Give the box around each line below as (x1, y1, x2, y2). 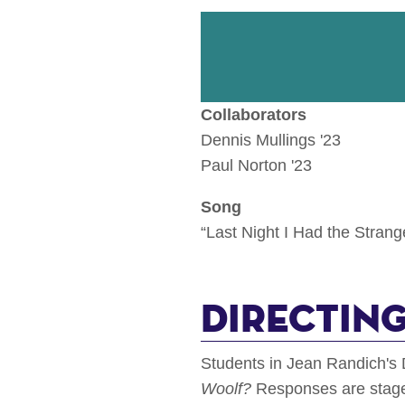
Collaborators (201, 106, 306, 125)
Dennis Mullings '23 (201, 131, 341, 150)
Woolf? (201, 380, 256, 399)
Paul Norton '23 (201, 156, 312, 175)
